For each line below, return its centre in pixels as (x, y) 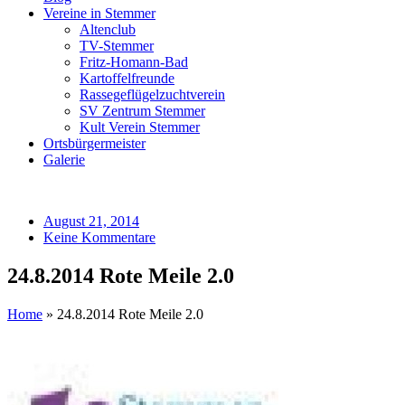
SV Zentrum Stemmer (142, 111)
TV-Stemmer (117, 46)
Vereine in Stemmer (99, 13)
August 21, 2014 (91, 221)
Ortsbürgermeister (94, 143)
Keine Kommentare (99, 237)
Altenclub (108, 29)
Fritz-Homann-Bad (134, 62)
